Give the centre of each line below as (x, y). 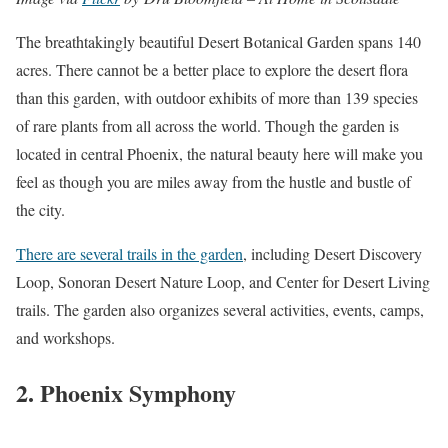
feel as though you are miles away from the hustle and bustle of (213, 181)
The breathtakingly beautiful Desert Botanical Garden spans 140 (218, 41)
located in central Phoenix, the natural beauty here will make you (219, 153)
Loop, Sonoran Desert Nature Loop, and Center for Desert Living (223, 281)
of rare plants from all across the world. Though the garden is (207, 125)
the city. (40, 209)
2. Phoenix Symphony (126, 392)
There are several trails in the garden (129, 253)
